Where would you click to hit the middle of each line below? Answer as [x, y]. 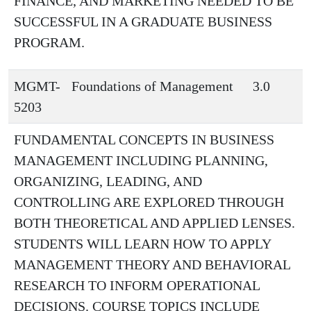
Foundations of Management [152, 86]
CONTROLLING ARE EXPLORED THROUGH [149, 202]
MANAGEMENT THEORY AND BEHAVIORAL [152, 264]
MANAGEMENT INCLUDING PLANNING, [141, 160]
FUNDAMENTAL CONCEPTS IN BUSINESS [144, 140]
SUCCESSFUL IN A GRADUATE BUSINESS [143, 22]
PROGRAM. [49, 42]
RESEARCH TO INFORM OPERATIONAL [137, 285]
